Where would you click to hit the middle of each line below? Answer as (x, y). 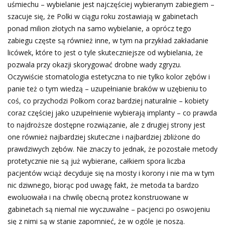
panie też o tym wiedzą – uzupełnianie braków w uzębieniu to (107, 89)
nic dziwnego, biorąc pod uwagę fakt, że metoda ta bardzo (103, 185)
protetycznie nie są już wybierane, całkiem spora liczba (96, 161)
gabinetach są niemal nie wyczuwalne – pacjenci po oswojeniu (109, 209)
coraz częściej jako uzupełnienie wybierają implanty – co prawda (112, 113)
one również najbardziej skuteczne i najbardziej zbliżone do (104, 137)
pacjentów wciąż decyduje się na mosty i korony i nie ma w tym (111, 173)
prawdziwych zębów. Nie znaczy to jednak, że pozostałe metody (113, 149)
